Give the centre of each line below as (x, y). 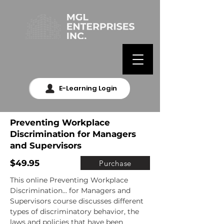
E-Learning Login (88, 88)
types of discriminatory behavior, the (74, 211)
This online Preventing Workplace (69, 180)
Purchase (115, 163)
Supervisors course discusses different (77, 201)
